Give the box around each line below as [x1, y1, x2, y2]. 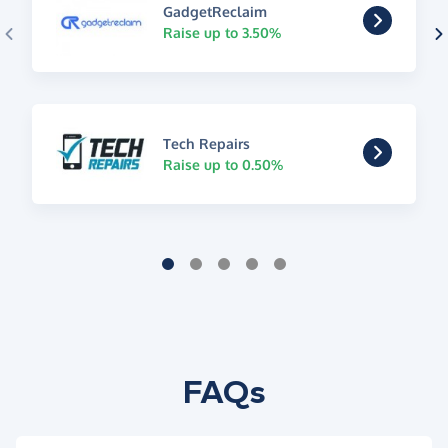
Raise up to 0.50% [162, 156, 283, 174]
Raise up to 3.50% [162, 24, 281, 42]
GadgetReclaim [162, 3, 267, 21]
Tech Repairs [162, 135, 250, 153]
